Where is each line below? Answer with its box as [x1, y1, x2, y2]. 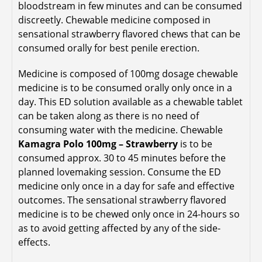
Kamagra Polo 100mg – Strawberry [18, 137, 178, 150]
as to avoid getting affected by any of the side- [18, 221, 220, 235]
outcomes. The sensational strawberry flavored [18, 193, 226, 206]
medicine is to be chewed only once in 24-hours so [18, 207, 240, 220]
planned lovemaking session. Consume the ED [18, 165, 221, 178]
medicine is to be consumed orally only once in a [18, 81, 232, 94]
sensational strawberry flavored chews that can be [18, 27, 240, 40]
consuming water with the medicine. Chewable [18, 123, 223, 136]
